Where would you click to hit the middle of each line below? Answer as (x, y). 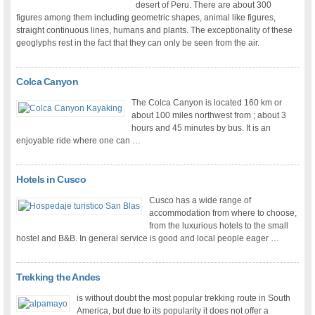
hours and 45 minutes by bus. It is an (201, 128)
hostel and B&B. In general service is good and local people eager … (148, 239)
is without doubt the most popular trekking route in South (184, 298)
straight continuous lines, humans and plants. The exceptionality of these (155, 31)
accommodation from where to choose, (223, 213)
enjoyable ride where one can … (79, 141)
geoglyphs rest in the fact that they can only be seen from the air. (138, 43)
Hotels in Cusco (51, 180)
